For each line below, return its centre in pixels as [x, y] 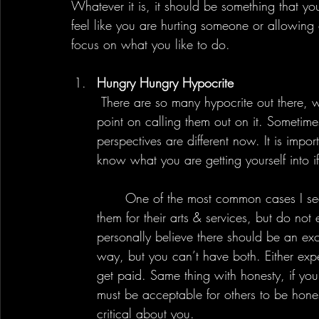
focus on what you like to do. [151, 44]
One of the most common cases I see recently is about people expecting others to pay [111, 198]
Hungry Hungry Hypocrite [165, 82]
